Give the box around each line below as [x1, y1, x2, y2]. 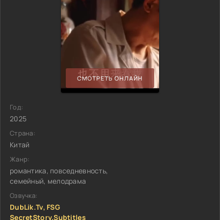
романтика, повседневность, [10, 166, 109, 175]
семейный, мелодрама [10, 176, 86, 186]
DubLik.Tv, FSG [10, 202, 60, 212]
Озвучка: [10, 191, 38, 200]
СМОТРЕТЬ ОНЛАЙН [77, 74, 143, 82]
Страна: [10, 129, 35, 137]
